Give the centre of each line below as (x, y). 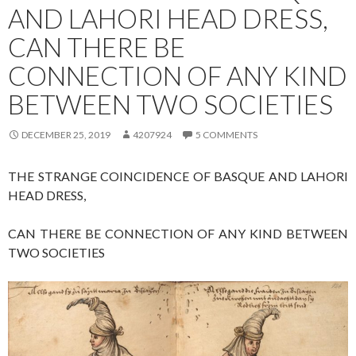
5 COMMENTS (226, 134)
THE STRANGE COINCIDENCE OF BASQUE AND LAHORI (178, 176)
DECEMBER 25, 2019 (66, 134)
